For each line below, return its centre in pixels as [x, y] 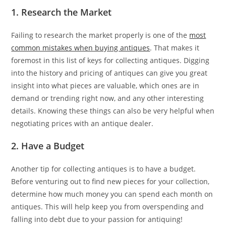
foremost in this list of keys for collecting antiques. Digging [110, 60]
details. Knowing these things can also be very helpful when [113, 110]
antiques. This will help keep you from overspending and [108, 206]
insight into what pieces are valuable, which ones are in [105, 85]
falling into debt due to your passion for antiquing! [98, 219]
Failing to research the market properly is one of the [100, 35]
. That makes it [175, 47]
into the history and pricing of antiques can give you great [109, 73]
